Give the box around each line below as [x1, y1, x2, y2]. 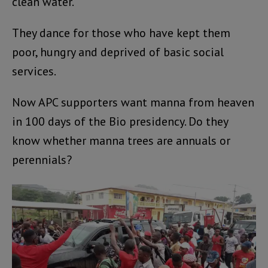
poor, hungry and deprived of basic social [12, 44, 224, 60]
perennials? [12, 151, 72, 167]
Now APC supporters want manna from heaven [12, 94, 254, 110]
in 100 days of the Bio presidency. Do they [12, 113, 228, 129]
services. [12, 63, 56, 79]
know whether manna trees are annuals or [12, 132, 230, 148]
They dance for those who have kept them [12, 25, 230, 41]
